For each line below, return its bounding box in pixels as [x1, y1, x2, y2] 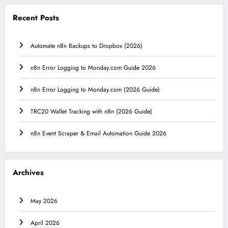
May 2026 [31, 196, 58, 206]
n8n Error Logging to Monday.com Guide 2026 [31, 63, 156, 73]
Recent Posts [13, 12, 59, 23]
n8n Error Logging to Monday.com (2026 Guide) [31, 85, 160, 95]
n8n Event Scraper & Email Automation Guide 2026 [31, 129, 166, 138]
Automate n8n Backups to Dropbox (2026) [31, 41, 142, 51]
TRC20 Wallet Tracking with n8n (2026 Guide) [31, 107, 152, 117]
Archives [13, 167, 44, 179]
